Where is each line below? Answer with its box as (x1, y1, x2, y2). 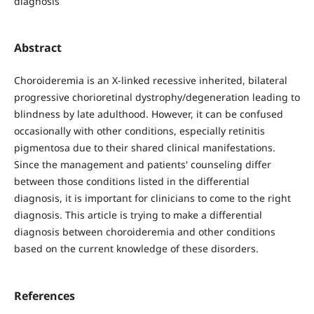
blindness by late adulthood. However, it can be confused (13, 107, 283, 121)
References (13, 287, 75, 303)
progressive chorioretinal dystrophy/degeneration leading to (13, 90, 300, 104)
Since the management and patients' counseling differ (13, 157, 271, 171)
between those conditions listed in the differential (13, 174, 250, 188)
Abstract (13, 39, 62, 55)
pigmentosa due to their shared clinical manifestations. (13, 140, 275, 154)
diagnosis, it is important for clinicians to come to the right (13, 191, 291, 205)
